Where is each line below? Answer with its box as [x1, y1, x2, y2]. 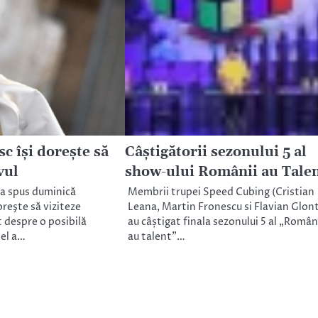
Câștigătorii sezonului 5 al [124, 143, 307, 162]
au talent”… [127, 230, 185, 245]
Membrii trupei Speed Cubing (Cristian [127, 185, 314, 200]
